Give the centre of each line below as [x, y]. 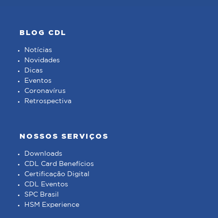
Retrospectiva [48, 101]
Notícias [38, 50]
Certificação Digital [57, 174]
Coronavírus [45, 91]
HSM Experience [52, 205]
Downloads [43, 154]
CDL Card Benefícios [59, 164]
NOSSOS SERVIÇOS [64, 136]
